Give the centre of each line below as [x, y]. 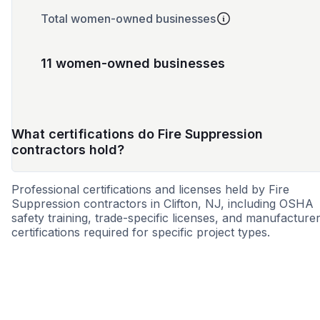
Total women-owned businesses [128, 19]
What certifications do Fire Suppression [137, 134]
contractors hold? [68, 150]
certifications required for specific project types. [141, 232]
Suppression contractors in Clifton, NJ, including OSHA [162, 204]
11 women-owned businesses [133, 64]
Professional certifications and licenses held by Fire [150, 190]
